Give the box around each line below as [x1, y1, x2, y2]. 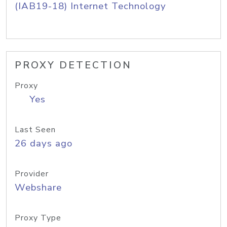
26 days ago [15, 137, 72, 150]
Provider [15, 168, 49, 179]
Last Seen [15, 124, 56, 135]
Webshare [15, 181, 62, 194]
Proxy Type [15, 212, 61, 223]
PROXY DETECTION [15, 59, 132, 72]
